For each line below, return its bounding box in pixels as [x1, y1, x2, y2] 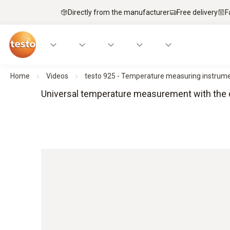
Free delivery [177, 8, 218, 16]
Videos [46, 72, 68, 80]
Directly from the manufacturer [68, 8, 169, 16]
